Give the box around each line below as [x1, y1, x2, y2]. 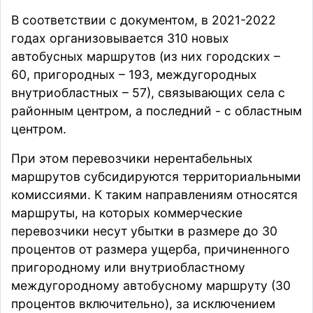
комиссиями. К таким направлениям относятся [11, 187, 298, 203]
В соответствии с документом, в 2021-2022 [11, 13, 276, 28]
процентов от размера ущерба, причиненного [11, 242, 290, 257]
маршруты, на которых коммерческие [11, 205, 242, 221]
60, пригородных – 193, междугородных [11, 67, 257, 82]
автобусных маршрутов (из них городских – [11, 49, 280, 64]
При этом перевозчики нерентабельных [11, 151, 253, 166]
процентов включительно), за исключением [11, 296, 275, 312]
